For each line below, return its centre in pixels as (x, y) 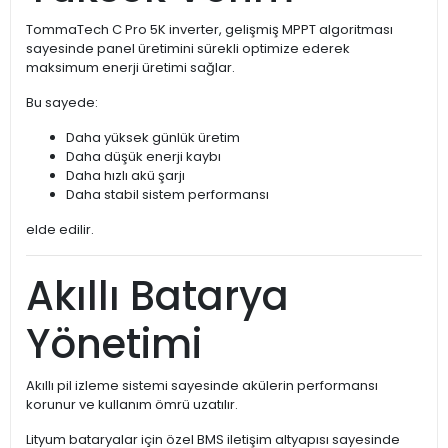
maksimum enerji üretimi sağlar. (130, 68)
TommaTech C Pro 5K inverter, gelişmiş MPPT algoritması (209, 30)
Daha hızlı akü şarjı (125, 176)
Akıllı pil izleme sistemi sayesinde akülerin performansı (202, 386)
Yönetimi (114, 344)
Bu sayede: (62, 103)
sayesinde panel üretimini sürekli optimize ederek (188, 49)
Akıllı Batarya (157, 296)
